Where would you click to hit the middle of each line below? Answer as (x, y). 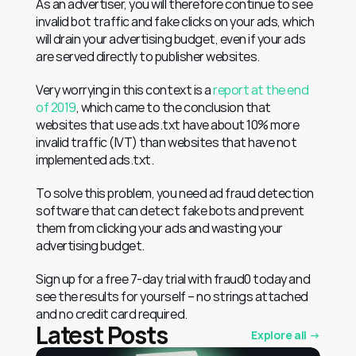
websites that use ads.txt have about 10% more (168, 125)
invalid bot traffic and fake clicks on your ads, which (175, 22)
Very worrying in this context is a (125, 90)
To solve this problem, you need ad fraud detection (175, 193)
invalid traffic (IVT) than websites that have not (166, 143)
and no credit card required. (112, 314)
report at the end (261, 90)
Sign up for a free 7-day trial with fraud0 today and (173, 279)
